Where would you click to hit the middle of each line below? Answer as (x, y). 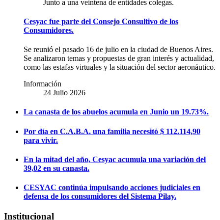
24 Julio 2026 (64, 93)
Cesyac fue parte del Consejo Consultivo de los (101, 21)
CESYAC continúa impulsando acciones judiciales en (112, 188)
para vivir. (41, 140)
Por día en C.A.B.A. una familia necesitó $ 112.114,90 (112, 131)
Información (42, 84)
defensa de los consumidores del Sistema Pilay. (100, 196)
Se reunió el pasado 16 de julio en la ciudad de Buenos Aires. (118, 50)
